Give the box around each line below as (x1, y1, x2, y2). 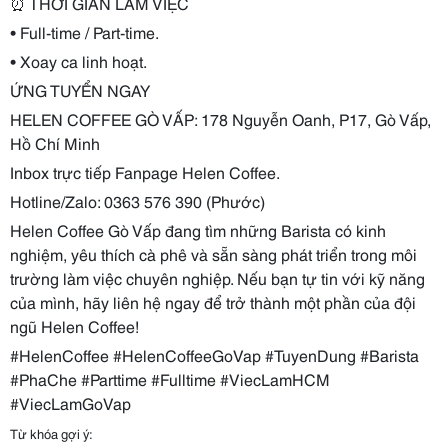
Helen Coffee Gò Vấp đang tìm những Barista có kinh (10, 218, 386, 241)
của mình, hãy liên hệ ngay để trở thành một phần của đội (10, 290, 416, 313)
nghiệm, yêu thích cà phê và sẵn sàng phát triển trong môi (10, 242, 417, 265)
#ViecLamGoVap (10, 391, 131, 414)
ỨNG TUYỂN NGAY (10, 78, 150, 101)
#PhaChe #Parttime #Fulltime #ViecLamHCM (10, 367, 330, 390)
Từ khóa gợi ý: (10, 424, 93, 442)
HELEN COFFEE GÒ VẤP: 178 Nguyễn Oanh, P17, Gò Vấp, (10, 107, 431, 130)
